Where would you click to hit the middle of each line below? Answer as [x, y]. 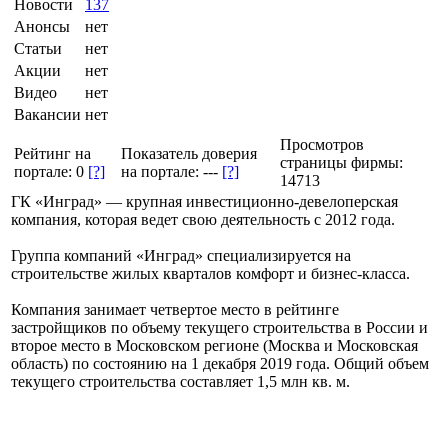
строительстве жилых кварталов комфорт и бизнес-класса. [210, 273]
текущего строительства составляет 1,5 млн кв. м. [180, 381]
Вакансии [47, 114]
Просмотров [322, 144]
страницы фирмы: [341, 162]
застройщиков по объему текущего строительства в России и [219, 327]
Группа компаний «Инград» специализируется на [181, 255]
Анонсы [42, 26]
